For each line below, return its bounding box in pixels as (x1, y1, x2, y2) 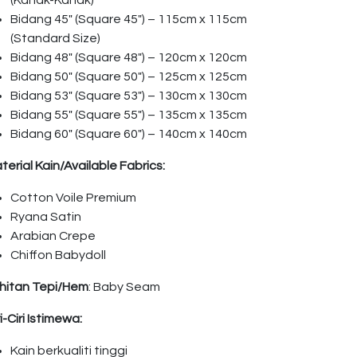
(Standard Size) (10, 32, 100, 45)
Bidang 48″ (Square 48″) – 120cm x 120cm (10, 51, 247, 64)
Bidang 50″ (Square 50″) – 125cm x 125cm (10, 70, 247, 83)
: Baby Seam (88, 280, 160, 293)
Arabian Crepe (10, 229, 96, 242)
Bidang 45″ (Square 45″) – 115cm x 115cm (10, 13, 247, 25)
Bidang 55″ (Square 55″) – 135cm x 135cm (10, 108, 247, 121)
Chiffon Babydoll (10, 249, 106, 261)
